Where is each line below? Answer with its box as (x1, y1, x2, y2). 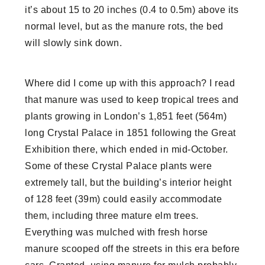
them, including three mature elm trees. (25, 210, 199, 221)
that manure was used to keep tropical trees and (25, 94, 239, 105)
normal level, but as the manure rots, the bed (25, 21, 224, 31)
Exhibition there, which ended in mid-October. (25, 144, 228, 154)
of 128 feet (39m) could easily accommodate (25, 193, 222, 204)
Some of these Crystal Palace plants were (25, 160, 212, 171)
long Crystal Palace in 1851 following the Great (25, 127, 236, 138)
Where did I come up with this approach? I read (25, 77, 235, 88)
